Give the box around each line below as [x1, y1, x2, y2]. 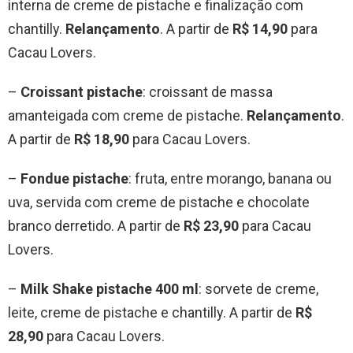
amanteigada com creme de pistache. [8, 107, 247, 124]
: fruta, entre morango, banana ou [128, 170, 332, 188]
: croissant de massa [143, 84, 273, 101]
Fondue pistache [20, 170, 128, 188]
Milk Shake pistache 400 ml [20, 281, 199, 298]
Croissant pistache [20, 84, 143, 101]
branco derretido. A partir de [8, 217, 184, 235]
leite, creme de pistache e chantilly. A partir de [8, 304, 295, 321]
